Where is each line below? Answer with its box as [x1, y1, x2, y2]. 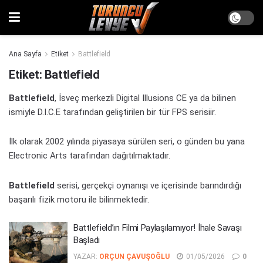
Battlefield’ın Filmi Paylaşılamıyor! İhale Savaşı [73, 222, 242, 233]
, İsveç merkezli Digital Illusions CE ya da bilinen [55, 93, 236, 103]
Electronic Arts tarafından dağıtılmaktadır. [9, 150, 170, 161]
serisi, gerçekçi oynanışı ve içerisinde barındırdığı [55, 180, 241, 191]
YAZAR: [73, 252, 97, 261]
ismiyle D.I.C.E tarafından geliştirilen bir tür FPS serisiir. [9, 107, 216, 117]
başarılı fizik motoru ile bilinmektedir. [9, 194, 149, 205]
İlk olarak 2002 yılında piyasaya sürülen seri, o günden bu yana [9, 136, 245, 147]
